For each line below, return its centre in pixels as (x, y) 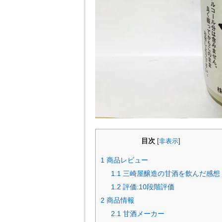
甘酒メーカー (143, 214)
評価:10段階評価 (148, 187)
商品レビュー (126, 160)
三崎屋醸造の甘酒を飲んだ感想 (171, 174)
